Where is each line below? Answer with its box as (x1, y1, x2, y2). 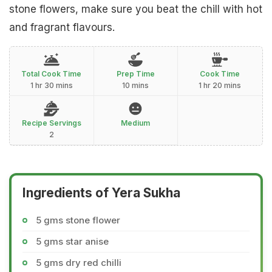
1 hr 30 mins (30, 81, 73, 90)
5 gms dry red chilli (36, 257, 121, 268)
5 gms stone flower (36, 214, 120, 226)
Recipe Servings (21, 118, 81, 127)
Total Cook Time (21, 69, 82, 78)
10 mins (122, 81, 149, 90)
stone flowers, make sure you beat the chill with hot (9, 3, 262, 15)
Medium (121, 118, 151, 127)
